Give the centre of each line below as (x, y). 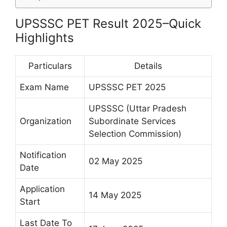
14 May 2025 (115, 195)
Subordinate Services (132, 121)
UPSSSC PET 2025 (127, 87)
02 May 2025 (116, 161)
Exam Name (44, 87)
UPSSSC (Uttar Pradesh (138, 108)
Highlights (45, 37)
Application (42, 189)
